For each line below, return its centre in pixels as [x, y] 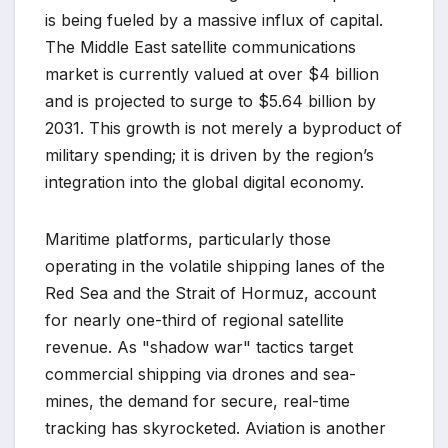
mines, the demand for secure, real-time [197, 401]
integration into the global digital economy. [204, 182]
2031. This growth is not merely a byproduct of [223, 128]
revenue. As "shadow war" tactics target [199, 347]
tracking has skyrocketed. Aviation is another [215, 428]
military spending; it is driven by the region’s [209, 155]
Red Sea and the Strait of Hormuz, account [210, 293]
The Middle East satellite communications [200, 47]
